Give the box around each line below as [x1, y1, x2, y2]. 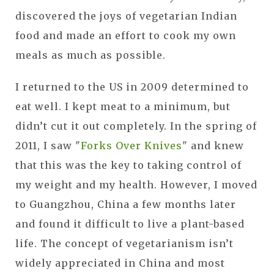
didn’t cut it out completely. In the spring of [15, 120, 257, 133]
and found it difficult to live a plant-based [15, 218, 245, 231]
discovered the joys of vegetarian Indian [15, 10, 237, 23]
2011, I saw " [15, 139, 81, 152]
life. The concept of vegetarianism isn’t [15, 237, 234, 250]
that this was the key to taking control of [15, 159, 242, 172]
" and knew [182, 139, 244, 152]
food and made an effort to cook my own [15, 29, 236, 42]
